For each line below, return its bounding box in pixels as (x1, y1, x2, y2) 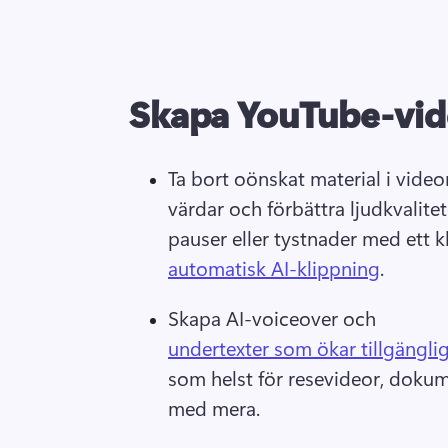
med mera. (168, 393, 265, 421)
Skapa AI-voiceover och (168, 303, 381, 331)
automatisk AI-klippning (168, 253, 380, 281)
